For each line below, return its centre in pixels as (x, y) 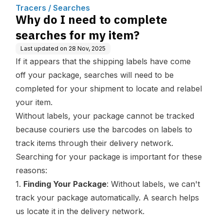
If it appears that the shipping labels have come (103, 61)
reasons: (31, 170)
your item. (34, 102)
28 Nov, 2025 (87, 48)
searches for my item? (78, 35)
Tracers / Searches (53, 8)
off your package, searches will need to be (95, 75)
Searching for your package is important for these (109, 157)
